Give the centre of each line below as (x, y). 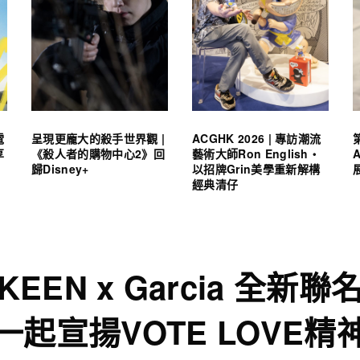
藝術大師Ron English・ (256, 153)
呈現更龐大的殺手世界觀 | (98, 138)
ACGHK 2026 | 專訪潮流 (257, 138)
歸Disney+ (60, 168)
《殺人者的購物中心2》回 (98, 153)
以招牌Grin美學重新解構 (256, 168)
